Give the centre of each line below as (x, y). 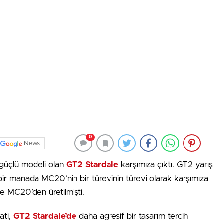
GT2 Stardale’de (45, 216)
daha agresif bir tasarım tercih (133, 216)
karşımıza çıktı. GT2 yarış (166, 165)
